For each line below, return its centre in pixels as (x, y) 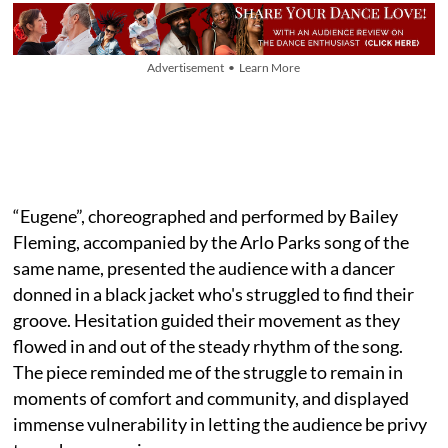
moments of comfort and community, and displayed (211, 397)
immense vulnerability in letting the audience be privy (220, 423)
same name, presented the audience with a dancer (204, 267)
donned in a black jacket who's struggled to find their (214, 293)
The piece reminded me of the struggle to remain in (208, 371)
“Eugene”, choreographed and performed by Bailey (206, 215)
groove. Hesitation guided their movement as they (207, 319)
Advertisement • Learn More (224, 67)
